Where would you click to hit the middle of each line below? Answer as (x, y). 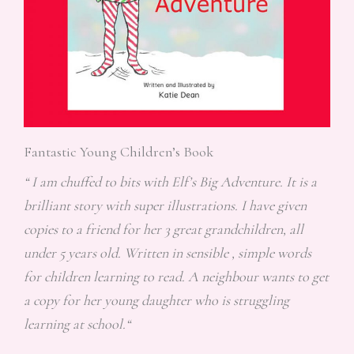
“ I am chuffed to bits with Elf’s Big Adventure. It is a (170, 181)
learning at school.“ (77, 324)
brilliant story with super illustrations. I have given (165, 205)
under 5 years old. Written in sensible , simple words (168, 252)
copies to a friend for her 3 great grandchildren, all (164, 229)
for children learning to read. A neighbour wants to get (176, 276)
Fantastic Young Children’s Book (119, 151)
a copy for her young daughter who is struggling (156, 300)
